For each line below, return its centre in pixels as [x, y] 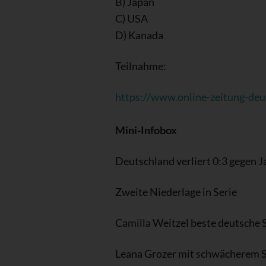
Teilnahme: [140, 66]
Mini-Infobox [146, 130]
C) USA [131, 18]
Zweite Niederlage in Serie [176, 191]
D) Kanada [139, 35]
